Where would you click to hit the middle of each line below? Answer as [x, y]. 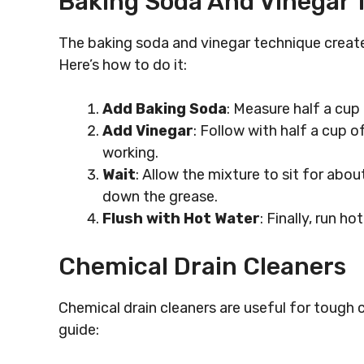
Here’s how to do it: [123, 65]
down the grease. [160, 197]
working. [130, 153]
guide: [79, 330]
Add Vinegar [148, 131]
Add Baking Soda [165, 109]
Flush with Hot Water [181, 219]
